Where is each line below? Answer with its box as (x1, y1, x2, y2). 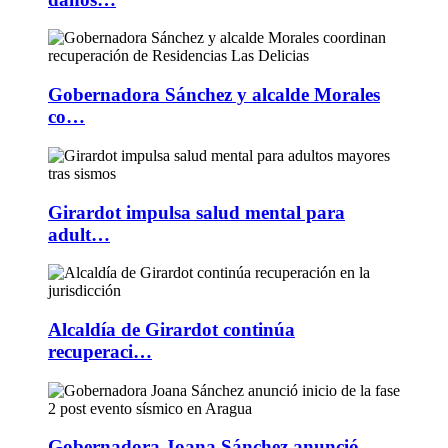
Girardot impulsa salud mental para (48, 201, 345, 223)
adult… (48, 223, 110, 245)
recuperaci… (48, 341, 152, 362)
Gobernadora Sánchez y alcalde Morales (48, 84, 380, 106)
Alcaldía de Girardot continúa (48, 319, 295, 340)
